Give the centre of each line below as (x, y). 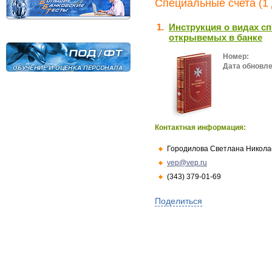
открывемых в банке (216, 37)
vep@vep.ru (187, 163)
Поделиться (178, 201)
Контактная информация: (200, 127)
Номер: (236, 56)
